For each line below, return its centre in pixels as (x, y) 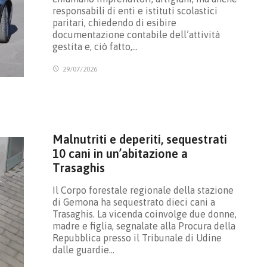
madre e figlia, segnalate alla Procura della (144, 226)
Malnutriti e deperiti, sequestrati (139, 139)
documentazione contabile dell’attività (136, 35)
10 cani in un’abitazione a (120, 154)
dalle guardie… (83, 250)
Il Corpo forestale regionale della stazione (143, 190)
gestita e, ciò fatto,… (95, 47)
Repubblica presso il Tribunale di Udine (137, 238)
